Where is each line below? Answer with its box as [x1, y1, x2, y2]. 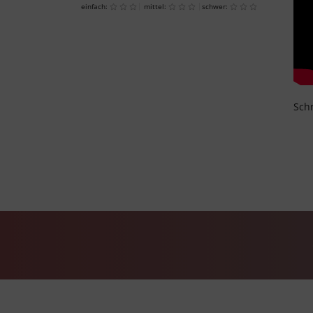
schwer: [202, 1, 231, 11]
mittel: [143, 1, 168, 11]
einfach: [81, 1, 110, 11]
